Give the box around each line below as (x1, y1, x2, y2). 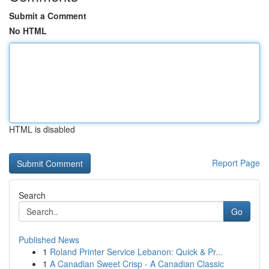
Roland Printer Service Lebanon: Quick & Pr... (50, 246, 223, 258)
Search (19, 189, 46, 201)
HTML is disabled (9, 123, 75, 135)
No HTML (9, 25, 47, 37)
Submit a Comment (9, 10, 86, 22)
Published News (19, 234, 79, 246)
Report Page (212, 157, 260, 169)
